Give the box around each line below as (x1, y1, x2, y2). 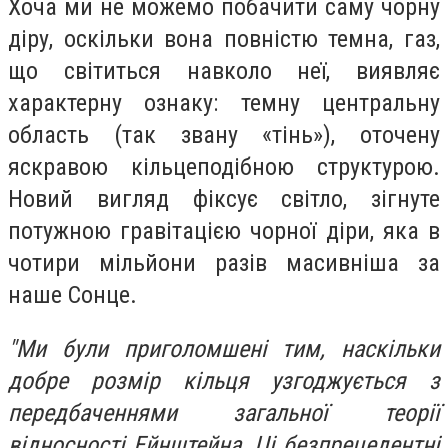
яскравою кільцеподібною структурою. (8, 153, 440, 182)
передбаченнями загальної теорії (8, 398, 440, 427)
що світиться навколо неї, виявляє (8, 57, 440, 86)
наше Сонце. (8, 281, 137, 310)
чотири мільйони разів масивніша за (8, 249, 440, 278)
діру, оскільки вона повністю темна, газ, (8, 25, 440, 54)
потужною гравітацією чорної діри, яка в (8, 217, 440, 246)
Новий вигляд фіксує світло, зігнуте (8, 185, 440, 214)
